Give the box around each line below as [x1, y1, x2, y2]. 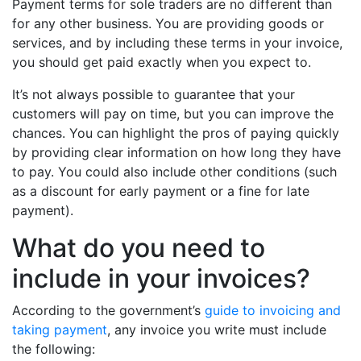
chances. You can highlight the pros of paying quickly [12, 125, 339, 142]
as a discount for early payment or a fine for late [12, 183, 309, 200]
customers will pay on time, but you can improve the [12, 106, 334, 122]
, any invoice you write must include [107, 322, 326, 338]
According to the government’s [12, 302, 205, 319]
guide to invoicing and [205, 302, 341, 319]
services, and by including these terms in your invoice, [12, 35, 342, 52]
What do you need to [12, 232, 265, 264]
